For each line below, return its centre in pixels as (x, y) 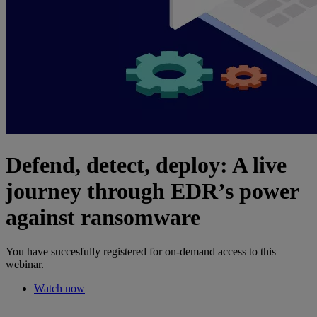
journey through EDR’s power (152, 191)
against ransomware (103, 217)
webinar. (25, 265)
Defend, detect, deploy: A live (146, 165)
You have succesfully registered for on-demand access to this (141, 252)
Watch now (59, 289)
